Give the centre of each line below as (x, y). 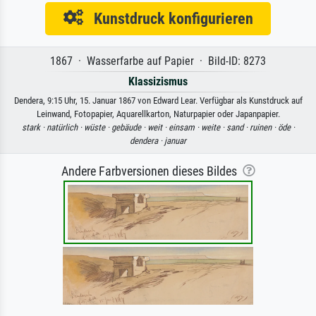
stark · (34, 128)
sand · (238, 128)
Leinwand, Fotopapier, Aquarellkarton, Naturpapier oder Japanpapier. (158, 114)
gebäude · (129, 128)
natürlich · (65, 128)
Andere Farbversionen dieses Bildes (152, 172)
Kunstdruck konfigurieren (168, 19)
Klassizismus (158, 82)
